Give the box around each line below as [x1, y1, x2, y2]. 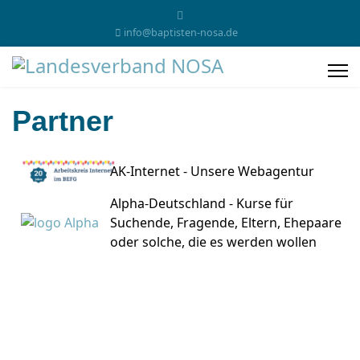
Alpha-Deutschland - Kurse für [110, 194, 293, 212]
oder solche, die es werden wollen [110, 233, 320, 251]
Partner [12, 104, 113, 137]
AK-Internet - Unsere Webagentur [110, 162, 317, 180]
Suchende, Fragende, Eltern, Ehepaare [110, 214, 342, 231]
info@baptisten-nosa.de [123, 26, 238, 39]
